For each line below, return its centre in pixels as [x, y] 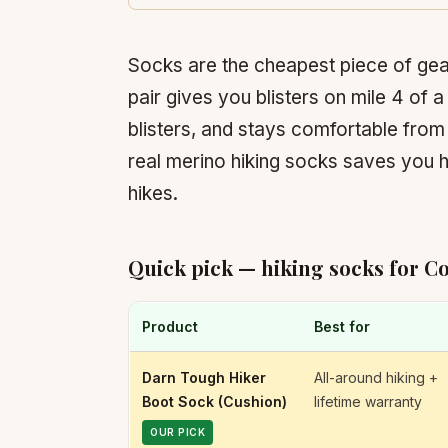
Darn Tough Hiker [204, 377]
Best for [342, 326]
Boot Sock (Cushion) [214, 401]
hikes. [153, 193]
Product [170, 326]
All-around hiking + [376, 377]
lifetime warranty [368, 401]
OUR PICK [177, 432]
